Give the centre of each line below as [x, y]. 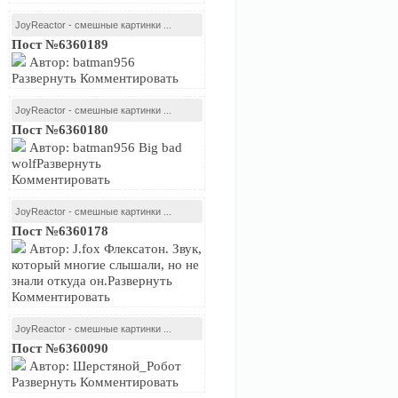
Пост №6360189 [60, 44]
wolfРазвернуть [56, 163]
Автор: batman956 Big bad [104, 147]
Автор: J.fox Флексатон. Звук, [114, 249]
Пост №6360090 [60, 348]
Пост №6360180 [60, 130]
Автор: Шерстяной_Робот [103, 366]
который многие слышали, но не [105, 265]
